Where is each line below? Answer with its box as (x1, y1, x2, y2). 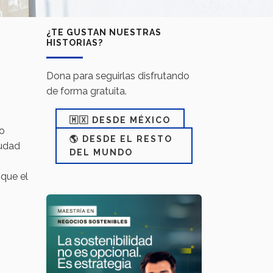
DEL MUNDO (69, 147, 133, 157)
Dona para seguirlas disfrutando (46, 70, 190, 82)
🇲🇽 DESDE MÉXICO (69, 115, 171, 125)
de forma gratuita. (46, 85, 127, 97)
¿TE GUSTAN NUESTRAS (46, 27, 161, 37)
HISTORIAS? (46, 38, 103, 48)
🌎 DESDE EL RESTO (69, 134, 172, 144)
